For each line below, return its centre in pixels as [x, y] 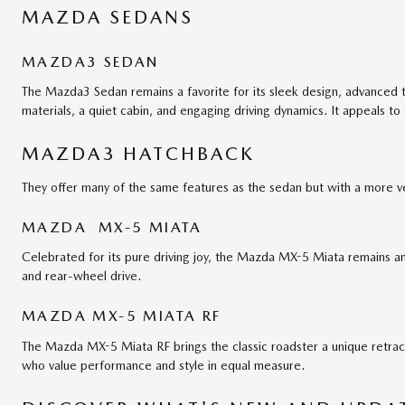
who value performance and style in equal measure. [163, 365]
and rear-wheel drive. [81, 276]
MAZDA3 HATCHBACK [138, 154]
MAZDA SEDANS [108, 17]
